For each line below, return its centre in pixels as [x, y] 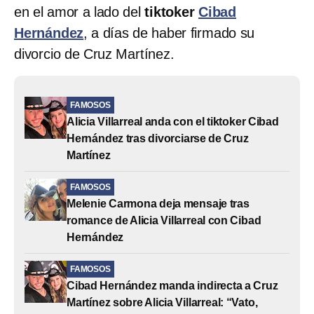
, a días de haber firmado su [169, 33]
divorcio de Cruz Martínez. [94, 54]
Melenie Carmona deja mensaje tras [158, 203]
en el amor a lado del [80, 12]
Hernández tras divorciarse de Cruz [158, 138]
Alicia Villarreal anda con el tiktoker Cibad [173, 121]
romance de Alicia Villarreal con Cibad [164, 220]
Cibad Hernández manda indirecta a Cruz [172, 285]
